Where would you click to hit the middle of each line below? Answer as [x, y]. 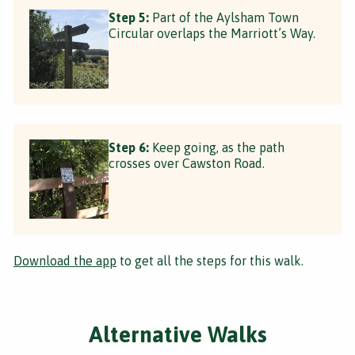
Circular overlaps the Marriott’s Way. [212, 33]
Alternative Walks [177, 334]
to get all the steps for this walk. [210, 260]
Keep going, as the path [217, 147]
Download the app [65, 260]
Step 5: [129, 17]
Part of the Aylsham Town [224, 17]
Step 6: [129, 147]
